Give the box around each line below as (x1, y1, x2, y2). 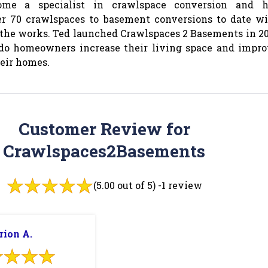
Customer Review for (18, 118, 190, 140)
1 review (161, 179, 202, 191)
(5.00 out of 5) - (93, 179, 162, 191)
